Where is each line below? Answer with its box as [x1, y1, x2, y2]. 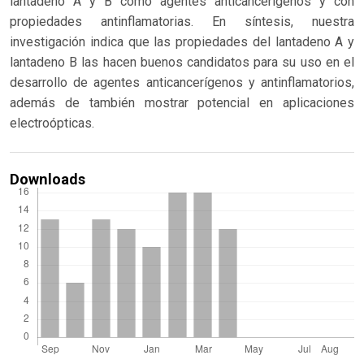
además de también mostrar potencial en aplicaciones [10, 94, 354, 110]
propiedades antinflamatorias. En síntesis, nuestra [10, 13, 354, 29]
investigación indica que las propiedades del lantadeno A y [10, 33, 354, 50]
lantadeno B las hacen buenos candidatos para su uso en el [10, 54, 354, 70]
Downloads [10, 171, 85, 188]
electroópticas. [10, 115, 94, 131]
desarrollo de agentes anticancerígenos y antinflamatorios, [10, 74, 354, 90]
